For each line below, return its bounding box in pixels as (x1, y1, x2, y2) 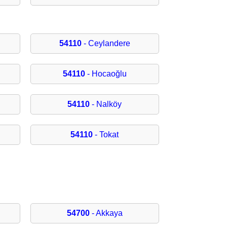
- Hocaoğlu (85, 69, 127, 79)
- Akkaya (89, 209, 123, 218)
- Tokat (93, 130, 119, 139)
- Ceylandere (81, 39, 130, 48)
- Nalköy (90, 100, 122, 109)
